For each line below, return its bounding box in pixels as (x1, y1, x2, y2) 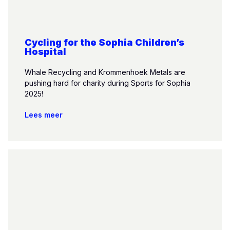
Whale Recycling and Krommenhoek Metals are (25, 68, 185, 76)
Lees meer (25, 110, 63, 119)
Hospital (25, 46, 66, 57)
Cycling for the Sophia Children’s (25, 37, 184, 48)
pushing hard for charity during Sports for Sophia (25, 79, 190, 87)
